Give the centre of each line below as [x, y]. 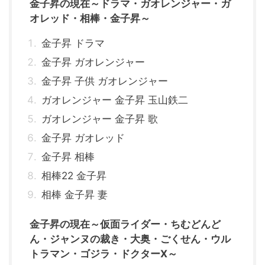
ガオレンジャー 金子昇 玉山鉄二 [115, 100]
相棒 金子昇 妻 [75, 195]
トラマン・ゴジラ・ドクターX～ [104, 254]
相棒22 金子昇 [74, 176]
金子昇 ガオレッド [83, 138]
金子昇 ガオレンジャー [93, 62]
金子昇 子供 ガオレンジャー [105, 81]
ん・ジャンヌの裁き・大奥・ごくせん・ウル [130, 239]
